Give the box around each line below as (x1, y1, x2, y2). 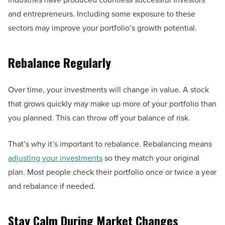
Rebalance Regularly (8, 53, 111, 72)
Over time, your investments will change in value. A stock (8, 84, 209, 95)
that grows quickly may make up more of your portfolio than (8, 98, 216, 109)
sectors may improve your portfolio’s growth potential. (8, 22, 197, 34)
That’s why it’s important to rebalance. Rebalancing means (8, 138, 212, 150)
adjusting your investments (8, 152, 102, 164)
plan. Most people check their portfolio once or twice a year (8, 166, 216, 178)
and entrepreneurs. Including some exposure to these (8, 8, 195, 20)
